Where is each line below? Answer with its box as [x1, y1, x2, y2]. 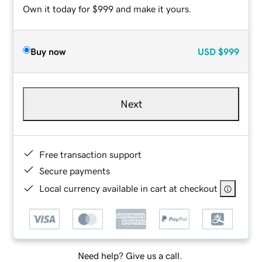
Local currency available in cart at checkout [39, 183, 218, 193]
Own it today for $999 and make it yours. [23, 4, 192, 13]
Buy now [30, 46, 66, 56]
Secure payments [39, 166, 111, 175]
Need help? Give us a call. [77, 251, 182, 261]
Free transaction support [39, 149, 142, 159]
